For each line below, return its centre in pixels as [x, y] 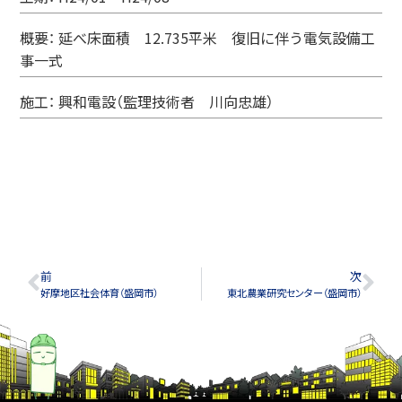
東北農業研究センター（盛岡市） [294, 292]
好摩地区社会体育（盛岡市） [99, 292]
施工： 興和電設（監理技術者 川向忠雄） [147, 101]
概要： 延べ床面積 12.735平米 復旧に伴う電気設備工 [198, 37]
